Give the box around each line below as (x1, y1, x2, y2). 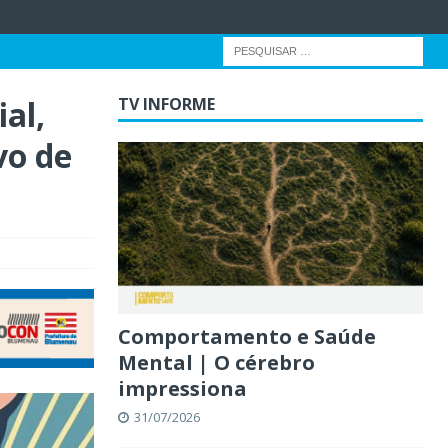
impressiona (117, 374, 247, 402)
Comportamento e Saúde (117, 322, 376, 350)
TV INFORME (117, 93, 215, 115)
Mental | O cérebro (117, 348, 315, 376)
